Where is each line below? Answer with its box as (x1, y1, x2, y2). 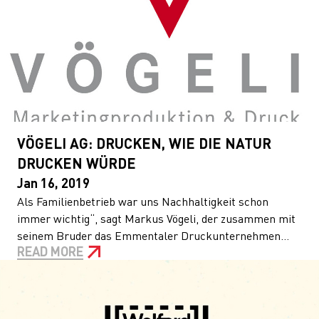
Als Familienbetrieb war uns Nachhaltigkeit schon (17, 194, 268, 209)
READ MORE (17, 243, 83, 259)
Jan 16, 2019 (17, 174, 90, 191)
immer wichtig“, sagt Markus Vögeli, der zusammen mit (17, 211, 296, 226)
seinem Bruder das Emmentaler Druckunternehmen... (17, 228, 289, 243)
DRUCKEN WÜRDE (17, 154, 136, 172)
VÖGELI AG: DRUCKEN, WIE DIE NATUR (17, 134, 271, 152)
